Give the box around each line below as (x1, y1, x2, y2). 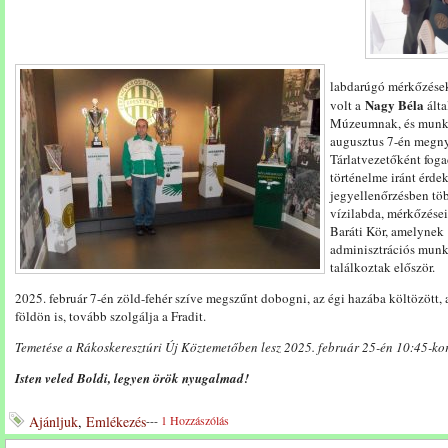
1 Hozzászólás (161, 412, 229, 428)
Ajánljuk (29, 412, 78, 431)
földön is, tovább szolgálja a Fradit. (15, 307, 206, 325)
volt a (330, 96, 365, 114)
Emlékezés (86, 412, 146, 431)
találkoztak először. (330, 258, 435, 276)
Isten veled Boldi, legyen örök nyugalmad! (15, 369, 249, 387)
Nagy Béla (365, 95, 424, 114)
